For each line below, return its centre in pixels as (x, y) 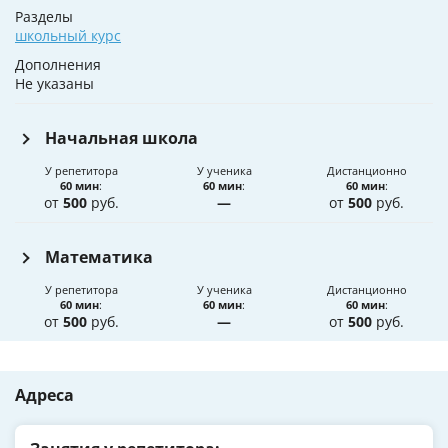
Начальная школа (121, 138)
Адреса (44, 395)
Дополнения (58, 65)
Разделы (44, 17)
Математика (99, 257)
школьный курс (68, 36)
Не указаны (54, 84)
